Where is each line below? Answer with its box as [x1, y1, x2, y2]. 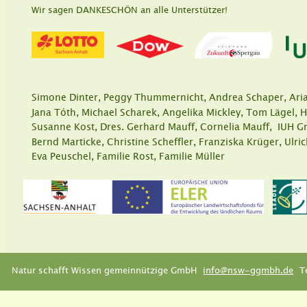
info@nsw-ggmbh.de [203, 264, 294, 275]
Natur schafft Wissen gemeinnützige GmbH [12, 264, 203, 275]
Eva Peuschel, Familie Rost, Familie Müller [32, 150, 225, 162]
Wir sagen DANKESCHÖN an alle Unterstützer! [32, 3, 228, 15]
